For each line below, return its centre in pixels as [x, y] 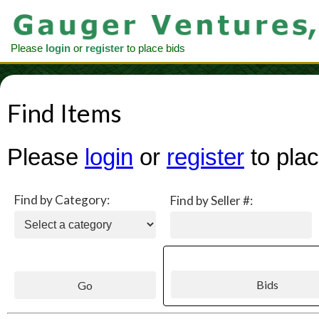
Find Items [64, 113]
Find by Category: [62, 200]
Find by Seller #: [211, 201]
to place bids [155, 49]
